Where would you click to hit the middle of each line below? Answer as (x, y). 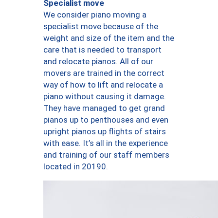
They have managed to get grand (104, 108)
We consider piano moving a (95, 15)
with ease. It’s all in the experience (106, 143)
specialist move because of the (101, 27)
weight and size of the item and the (109, 38)
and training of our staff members (106, 155)
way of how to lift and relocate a (103, 85)
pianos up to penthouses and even (106, 120)
